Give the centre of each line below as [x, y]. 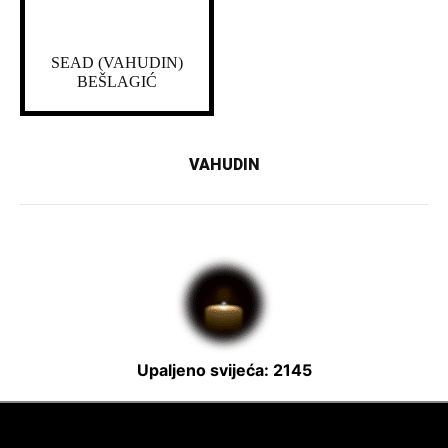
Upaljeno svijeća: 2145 [224, 370]
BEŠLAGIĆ [117, 82]
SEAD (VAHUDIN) [117, 63]
